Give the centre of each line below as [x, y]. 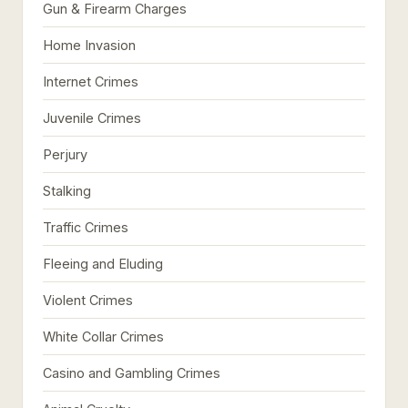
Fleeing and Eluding [103, 264]
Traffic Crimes [86, 227]
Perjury [65, 154]
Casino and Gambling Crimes [132, 373]
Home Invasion [89, 45]
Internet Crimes [91, 82]
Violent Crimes [88, 300]
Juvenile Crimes [92, 118]
